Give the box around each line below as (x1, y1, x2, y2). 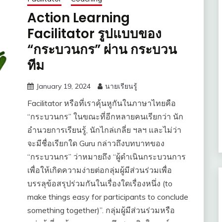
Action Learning (27, 9, 130, 27)
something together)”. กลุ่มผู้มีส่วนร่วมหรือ (27, 205, 175, 216)
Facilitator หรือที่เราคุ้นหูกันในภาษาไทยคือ (27, 98, 176, 109)
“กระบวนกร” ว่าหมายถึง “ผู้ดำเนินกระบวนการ (27, 152, 186, 162)
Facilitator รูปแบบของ (27, 25, 162, 43)
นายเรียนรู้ (105, 82, 137, 91)
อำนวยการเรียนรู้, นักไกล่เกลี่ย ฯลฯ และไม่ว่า (27, 125, 181, 135)
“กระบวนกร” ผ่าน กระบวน (27, 41, 177, 59)
